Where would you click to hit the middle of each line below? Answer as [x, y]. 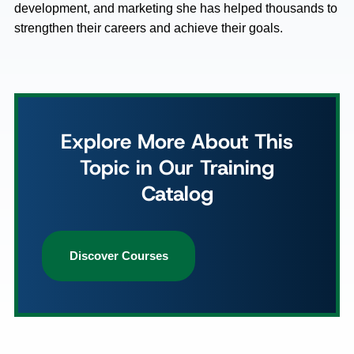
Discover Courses [119, 256]
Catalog [177, 193]
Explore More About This [177, 141]
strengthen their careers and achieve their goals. [149, 28]
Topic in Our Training [177, 167]
